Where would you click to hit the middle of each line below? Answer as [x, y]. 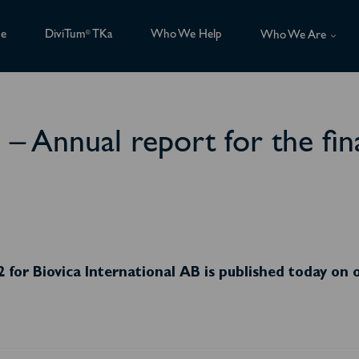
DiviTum [65, 36]
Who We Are [293, 37]
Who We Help [186, 36]
